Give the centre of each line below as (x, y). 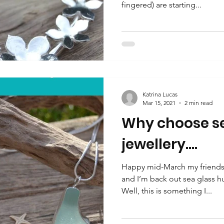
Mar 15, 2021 (159, 103)
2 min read (198, 103)
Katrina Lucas (160, 94)
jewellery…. (159, 144)
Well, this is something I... (167, 191)
